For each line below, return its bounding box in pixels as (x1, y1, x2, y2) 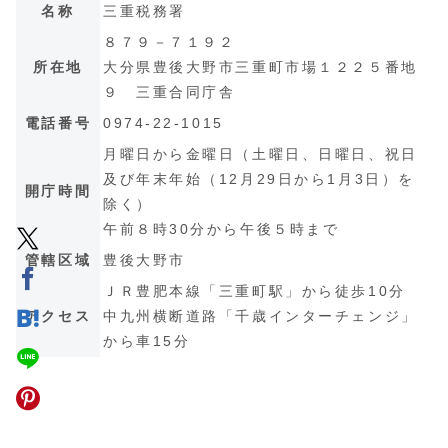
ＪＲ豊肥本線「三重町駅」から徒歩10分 (103, 282, 406, 299)
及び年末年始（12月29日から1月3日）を (103, 170, 415, 187)
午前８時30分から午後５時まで (103, 220, 340, 237)
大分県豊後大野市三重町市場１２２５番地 (103, 58, 418, 75)
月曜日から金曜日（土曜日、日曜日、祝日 (103, 145, 418, 162)
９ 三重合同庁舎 (103, 83, 236, 100)
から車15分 (103, 332, 191, 349)
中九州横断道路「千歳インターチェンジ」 (103, 307, 418, 324)
